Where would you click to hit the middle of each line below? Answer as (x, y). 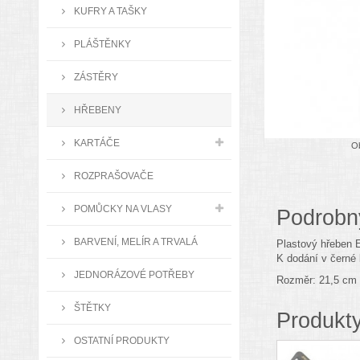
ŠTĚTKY (91, 307)
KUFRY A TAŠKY (109, 11)
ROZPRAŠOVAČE (112, 176)
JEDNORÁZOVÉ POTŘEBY (133, 274)
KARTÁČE (96, 143)
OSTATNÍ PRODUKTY (121, 340)
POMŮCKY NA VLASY (122, 209)
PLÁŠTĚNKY (101, 44)
